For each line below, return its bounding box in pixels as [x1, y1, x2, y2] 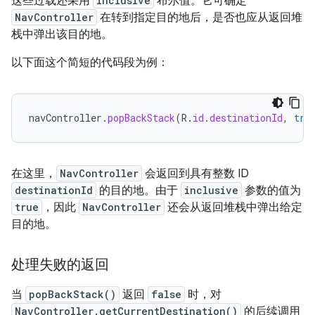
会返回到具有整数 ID [142, 167, 249, 181]
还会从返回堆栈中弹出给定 [165, 200, 302, 214]
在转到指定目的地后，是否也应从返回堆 [97, 11, 302, 25]
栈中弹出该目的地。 [11, 27, 112, 41]
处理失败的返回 [11, 256, 109, 274]
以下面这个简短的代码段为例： [11, 56, 169, 70]
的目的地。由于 [96, 184, 181, 198]
